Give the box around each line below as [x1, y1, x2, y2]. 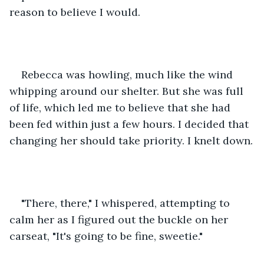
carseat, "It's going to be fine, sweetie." [9, 229, 203, 243]
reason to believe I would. [9, 5, 143, 19]
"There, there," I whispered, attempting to [21, 196, 233, 210]
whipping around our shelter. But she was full [9, 84, 246, 98]
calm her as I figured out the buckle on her [9, 212, 231, 226]
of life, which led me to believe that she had [9, 100, 233, 114]
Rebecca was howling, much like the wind [21, 67, 236, 81]
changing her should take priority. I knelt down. [9, 133, 253, 147]
